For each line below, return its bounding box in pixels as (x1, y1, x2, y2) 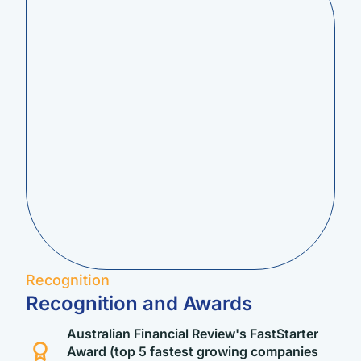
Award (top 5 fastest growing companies (67, 342, 318, 359)
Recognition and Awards (26, 291, 252, 315)
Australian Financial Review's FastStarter (67, 325, 318, 342)
